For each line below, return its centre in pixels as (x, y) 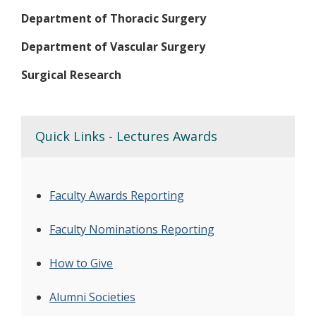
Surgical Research (71, 74)
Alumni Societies (92, 297)
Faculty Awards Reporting (117, 195)
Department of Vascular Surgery (113, 46)
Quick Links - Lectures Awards (126, 136)
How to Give (81, 263)
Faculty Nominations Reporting (132, 229)
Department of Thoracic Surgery (114, 18)
